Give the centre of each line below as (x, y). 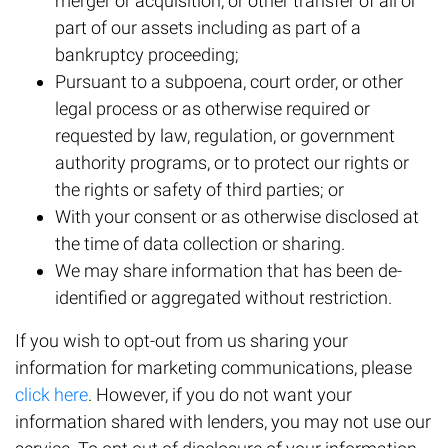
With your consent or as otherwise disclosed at (237, 217)
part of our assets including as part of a (208, 28)
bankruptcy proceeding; (147, 55)
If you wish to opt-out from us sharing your (181, 341)
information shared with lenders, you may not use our (223, 422)
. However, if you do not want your (220, 395)
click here (51, 395)
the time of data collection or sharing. (200, 244)
